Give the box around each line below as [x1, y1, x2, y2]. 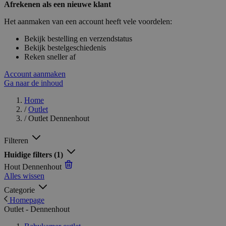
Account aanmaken [4, 70, 66, 78]
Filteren [4, 136, 30, 145]
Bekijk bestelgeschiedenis [24, 43, 106, 52]
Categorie [4, 186, 35, 194]
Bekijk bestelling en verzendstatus [24, 34, 132, 43]
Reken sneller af [24, 52, 76, 61]
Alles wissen [4, 172, 44, 180]
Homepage [9, 195, 44, 204]
